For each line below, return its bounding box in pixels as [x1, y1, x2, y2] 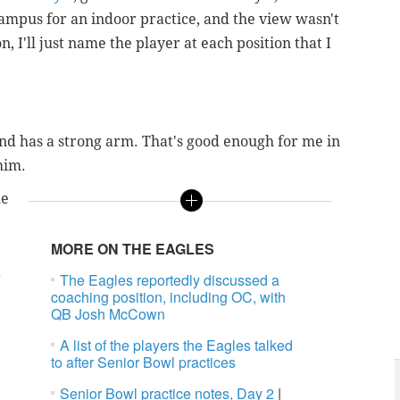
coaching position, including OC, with [51, 287, 287, 308]
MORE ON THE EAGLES [51, 238, 215, 260]
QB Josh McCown [51, 304, 166, 325]
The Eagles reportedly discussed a [60, 270, 280, 291]
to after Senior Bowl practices [51, 352, 237, 373]
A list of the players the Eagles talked [60, 335, 294, 356]
